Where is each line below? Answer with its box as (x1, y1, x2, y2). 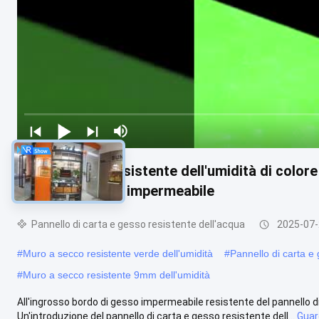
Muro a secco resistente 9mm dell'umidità (23, 268, 210, 281)
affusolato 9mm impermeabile (17, 182, 214, 199)
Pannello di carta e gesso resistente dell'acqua (31, 218, 245, 230)
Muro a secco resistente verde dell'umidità (23, 247, 213, 259)
